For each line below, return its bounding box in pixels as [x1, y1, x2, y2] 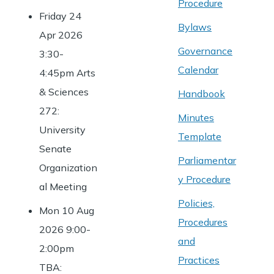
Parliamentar [178, 154, 236, 166]
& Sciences [39, 86, 89, 98]
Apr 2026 [39, 29, 83, 41]
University [39, 124, 86, 136]
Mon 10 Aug [39, 204, 94, 217]
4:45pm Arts [39, 67, 95, 79]
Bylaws [178, 21, 212, 33]
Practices [178, 254, 220, 266]
